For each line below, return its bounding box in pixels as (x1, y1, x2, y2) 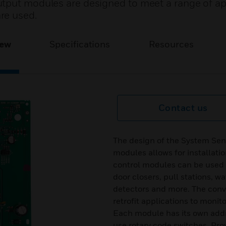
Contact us (158, 102, 208, 113)
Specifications (49, 39, 110, 49)
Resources (148, 39, 194, 49)
